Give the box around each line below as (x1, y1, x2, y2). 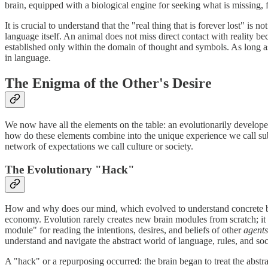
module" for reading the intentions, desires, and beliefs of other (5, 225, 243, 236)
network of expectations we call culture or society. (5, 141, 193, 152)
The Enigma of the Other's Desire (5, 75, 212, 92)
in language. (5, 53, 51, 63)
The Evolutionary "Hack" (5, 163, 135, 176)
